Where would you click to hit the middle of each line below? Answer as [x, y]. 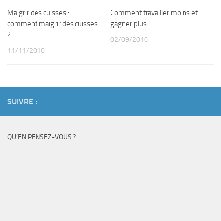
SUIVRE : [22, 102]
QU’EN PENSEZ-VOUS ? [42, 137]
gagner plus [129, 23]
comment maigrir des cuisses [53, 23]
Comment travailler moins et [154, 13]
